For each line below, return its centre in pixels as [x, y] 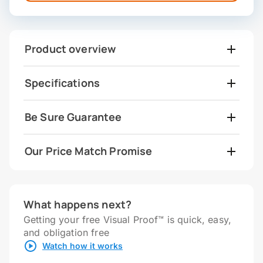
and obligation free [66, 233]
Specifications [63, 83]
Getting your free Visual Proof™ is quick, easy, [128, 220]
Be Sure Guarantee [73, 117]
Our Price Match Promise [89, 151]
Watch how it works [82, 246]
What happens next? [78, 205]
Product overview [70, 49]
